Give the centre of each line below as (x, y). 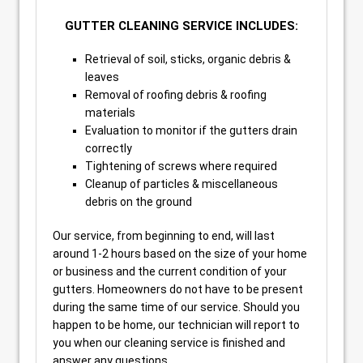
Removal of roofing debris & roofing (176, 95)
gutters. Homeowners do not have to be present (178, 290)
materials (110, 113)
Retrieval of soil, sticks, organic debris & (188, 60)
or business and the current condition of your (170, 272)
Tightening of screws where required (181, 167)
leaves (102, 77)
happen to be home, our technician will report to (176, 325)
